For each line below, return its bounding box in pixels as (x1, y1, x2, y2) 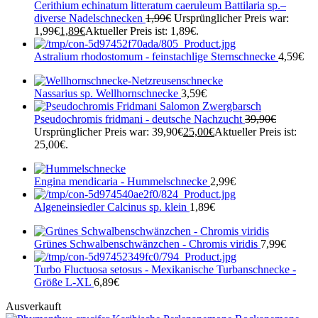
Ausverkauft (6, 300, 61, 312)
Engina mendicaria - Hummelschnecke (34, 175, 210, 187)
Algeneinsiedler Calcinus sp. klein (34, 200, 190, 213)
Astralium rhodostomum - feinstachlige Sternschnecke (34, 50, 278, 62)
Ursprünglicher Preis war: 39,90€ (34, 125, 183, 138)
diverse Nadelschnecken (34, 11, 146, 24)
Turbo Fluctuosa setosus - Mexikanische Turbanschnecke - (34, 263, 296, 275)
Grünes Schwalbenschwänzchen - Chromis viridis (34, 237, 261, 250)
